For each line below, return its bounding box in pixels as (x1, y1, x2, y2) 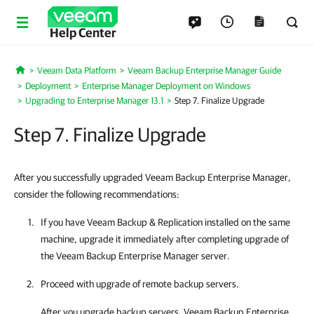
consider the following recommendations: (14, 189, 179, 200)
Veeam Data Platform (36, 65, 116, 76)
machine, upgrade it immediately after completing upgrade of (41, 233, 289, 245)
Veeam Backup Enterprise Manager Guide (127, 65, 281, 76)
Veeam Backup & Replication (87, 217, 203, 228)
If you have (41, 217, 87, 228)
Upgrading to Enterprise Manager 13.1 (25, 95, 163, 106)
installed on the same (203, 217, 290, 228)
